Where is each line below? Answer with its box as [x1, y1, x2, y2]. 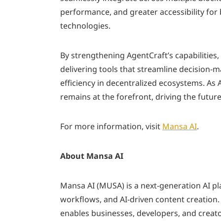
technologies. [60, 20, 110, 31]
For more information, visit [60, 120, 162, 132]
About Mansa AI [60, 150, 123, 161]
